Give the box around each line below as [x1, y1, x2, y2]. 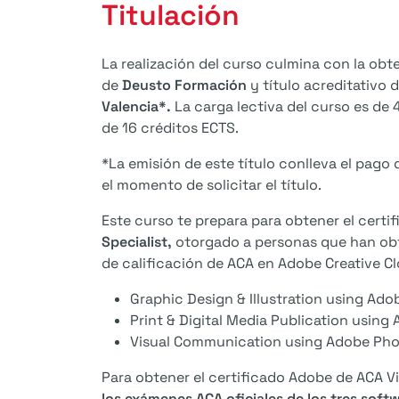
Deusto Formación [122, 76, 247, 95]
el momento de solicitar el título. [102, 175, 322, 195]
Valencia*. [102, 97, 175, 117]
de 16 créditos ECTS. [102, 118, 239, 138]
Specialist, [102, 232, 172, 252]
